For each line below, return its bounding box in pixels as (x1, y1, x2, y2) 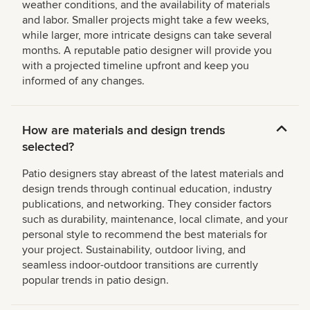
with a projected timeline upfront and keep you (22, 59, 249, 73)
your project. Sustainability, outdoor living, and (22, 243, 246, 257)
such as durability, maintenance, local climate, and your (22, 212, 288, 227)
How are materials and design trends (22, 122, 225, 138)
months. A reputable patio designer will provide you (22, 44, 272, 58)
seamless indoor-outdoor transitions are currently (22, 258, 258, 273)
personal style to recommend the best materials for (22, 228, 267, 242)
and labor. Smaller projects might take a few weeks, (22, 13, 269, 28)
